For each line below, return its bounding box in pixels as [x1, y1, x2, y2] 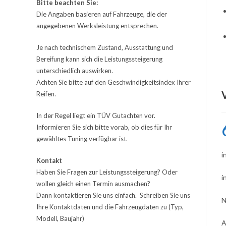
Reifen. [36, 90, 56, 98]
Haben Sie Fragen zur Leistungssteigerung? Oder [36, 168, 178, 176]
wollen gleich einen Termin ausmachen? [36, 180, 150, 188]
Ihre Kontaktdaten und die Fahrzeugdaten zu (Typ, [36, 203, 184, 211]
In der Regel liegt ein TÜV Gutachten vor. [36, 111, 155, 120]
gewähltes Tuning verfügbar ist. [36, 135, 128, 143]
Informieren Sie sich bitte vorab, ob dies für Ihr [36, 123, 172, 131]
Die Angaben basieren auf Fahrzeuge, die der [36, 10, 167, 18]
